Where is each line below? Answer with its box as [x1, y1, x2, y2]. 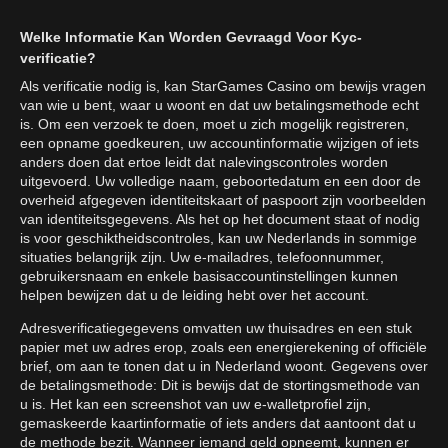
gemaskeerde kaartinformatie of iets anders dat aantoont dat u [20, 415, 416, 432]
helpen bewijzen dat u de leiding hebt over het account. [20, 287, 369, 304]
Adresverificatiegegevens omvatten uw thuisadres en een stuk [20, 320, 412, 337]
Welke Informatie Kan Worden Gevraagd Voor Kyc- [20, 29, 362, 46]
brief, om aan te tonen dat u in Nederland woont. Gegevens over [20, 358, 428, 375]
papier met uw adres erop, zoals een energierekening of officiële [20, 339, 427, 356]
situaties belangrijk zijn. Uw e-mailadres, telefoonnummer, [20, 249, 384, 266]
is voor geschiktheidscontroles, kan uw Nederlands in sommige [20, 230, 417, 247]
